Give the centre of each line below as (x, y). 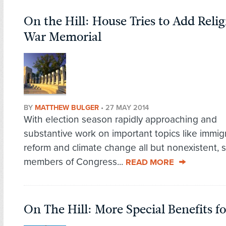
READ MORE (150, 163)
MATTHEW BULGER (67, 108)
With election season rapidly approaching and (120, 120)
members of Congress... (75, 162)
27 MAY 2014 (127, 108)
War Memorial (63, 37)
